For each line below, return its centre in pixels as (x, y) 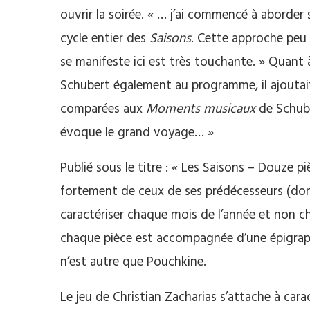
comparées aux (103, 110)
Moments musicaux (201, 110)
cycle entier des (105, 39)
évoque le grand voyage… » (137, 133)
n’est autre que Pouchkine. (133, 263)
